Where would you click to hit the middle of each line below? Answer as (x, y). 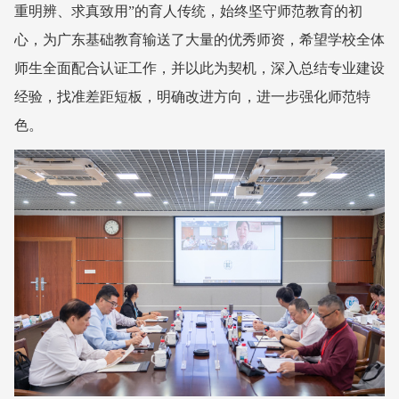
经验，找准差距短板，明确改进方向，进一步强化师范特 (192, 96)
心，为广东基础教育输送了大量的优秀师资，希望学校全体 (199, 39)
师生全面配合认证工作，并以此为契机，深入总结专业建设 (199, 68)
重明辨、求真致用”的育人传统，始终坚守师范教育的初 (188, 11)
